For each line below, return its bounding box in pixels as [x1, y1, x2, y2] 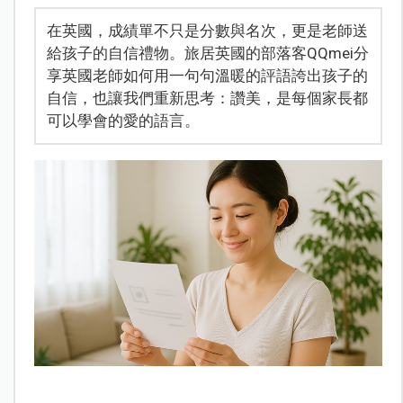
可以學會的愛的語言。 [46, 111, 200, 130]
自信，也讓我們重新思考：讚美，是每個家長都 [46, 88, 368, 107]
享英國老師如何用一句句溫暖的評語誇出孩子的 [46, 66, 368, 85]
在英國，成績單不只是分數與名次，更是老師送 [46, 21, 368, 40]
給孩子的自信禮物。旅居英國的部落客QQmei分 [46, 43, 369, 62]
